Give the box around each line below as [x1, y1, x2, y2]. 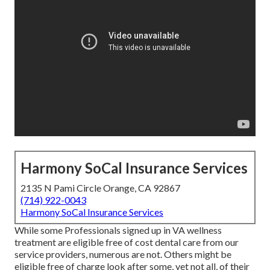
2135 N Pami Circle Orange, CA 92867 [20, 182, 180, 194]
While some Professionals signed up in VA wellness [14, 224, 222, 236]
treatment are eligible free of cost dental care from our [14, 236, 239, 248]
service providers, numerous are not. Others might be [14, 248, 231, 260]
